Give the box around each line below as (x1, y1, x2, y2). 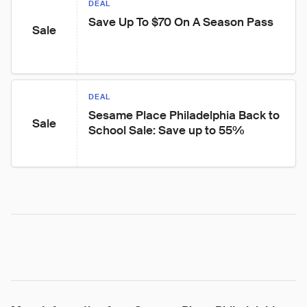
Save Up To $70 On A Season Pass (88, 14, 273, 29)
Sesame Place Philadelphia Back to (88, 108, 282, 123)
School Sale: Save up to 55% (88, 123, 245, 138)
